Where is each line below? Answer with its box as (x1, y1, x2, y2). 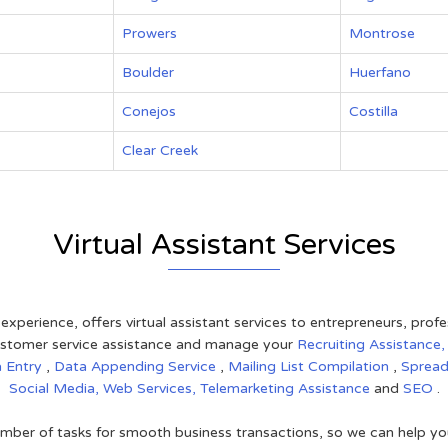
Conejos (122, 103, 176, 120)
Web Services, (102, 380, 200, 397)
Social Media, (8, 380, 103, 397)
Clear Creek (122, 142, 198, 159)
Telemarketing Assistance (199, 380, 374, 397)
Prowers (122, 25, 177, 42)
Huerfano (349, 64, 411, 81)
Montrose (349, 25, 415, 42)
